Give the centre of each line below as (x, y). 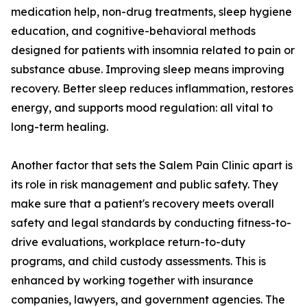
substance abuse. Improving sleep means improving (148, 70)
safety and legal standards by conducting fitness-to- (151, 223)
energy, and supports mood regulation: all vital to (142, 108)
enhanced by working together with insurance (132, 281)
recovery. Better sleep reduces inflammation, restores (152, 89)
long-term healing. (60, 127)
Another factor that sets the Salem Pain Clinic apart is (152, 165)
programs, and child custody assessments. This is (138, 261)
